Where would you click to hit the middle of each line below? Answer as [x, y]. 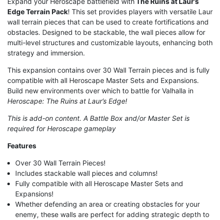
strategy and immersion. [46, 53]
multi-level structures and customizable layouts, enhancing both [110, 42]
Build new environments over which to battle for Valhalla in [100, 90]
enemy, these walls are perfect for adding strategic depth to [112, 214]
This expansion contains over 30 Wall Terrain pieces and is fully [109, 70]
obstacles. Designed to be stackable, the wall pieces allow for [106, 32]
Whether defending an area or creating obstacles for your [108, 204]
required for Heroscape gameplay [62, 128]
